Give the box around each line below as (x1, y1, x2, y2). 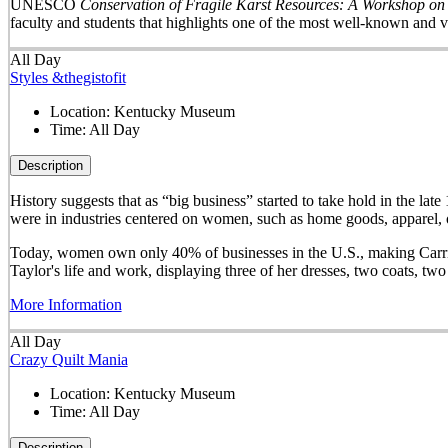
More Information (9, 295, 122, 313)
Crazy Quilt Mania (9, 351, 128, 369)
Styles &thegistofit (9, 68, 126, 86)
